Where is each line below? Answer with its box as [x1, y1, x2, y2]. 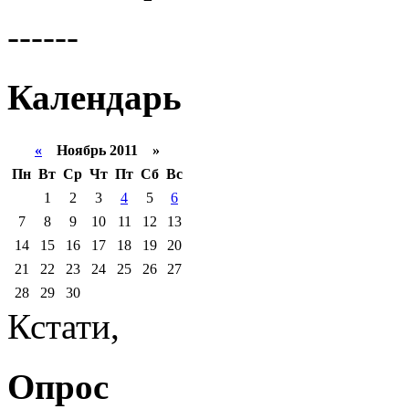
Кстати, [7, 306, 120, 346]
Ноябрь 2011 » [42, 142, 160, 158]
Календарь [7, 78, 182, 118]
